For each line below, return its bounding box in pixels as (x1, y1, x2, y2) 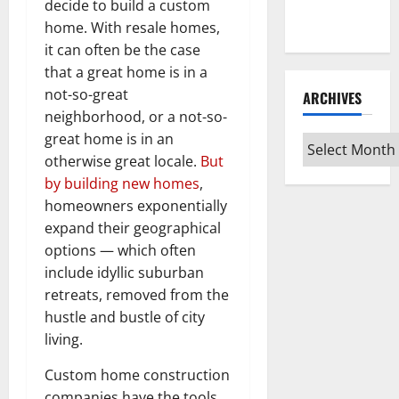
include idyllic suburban (45, 262, 204, 282)
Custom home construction (45, 364, 230, 385)
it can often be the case (45, 39, 200, 60)
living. (45, 329, 83, 349)
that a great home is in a (45, 61, 208, 82)
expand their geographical (45, 217, 221, 238)
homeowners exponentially (45, 195, 227, 216)
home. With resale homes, (45, 17, 220, 37)
